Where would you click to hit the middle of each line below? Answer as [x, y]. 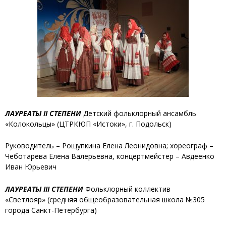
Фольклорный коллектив [127, 189]
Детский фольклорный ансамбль [139, 113]
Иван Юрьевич [31, 167]
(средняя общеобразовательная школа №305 [125, 199]
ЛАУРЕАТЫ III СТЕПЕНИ [44, 189]
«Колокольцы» [30, 124]
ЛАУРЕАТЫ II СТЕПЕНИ [43, 113]
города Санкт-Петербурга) [51, 210]
